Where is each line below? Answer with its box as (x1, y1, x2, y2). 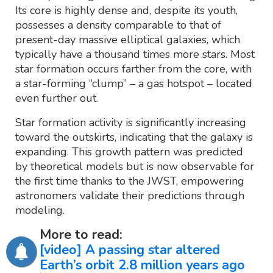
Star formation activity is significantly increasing (15, 115, 246, 130)
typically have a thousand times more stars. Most (15, 46, 255, 62)
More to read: (40, 225, 122, 244)
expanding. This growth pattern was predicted (15, 144, 243, 159)
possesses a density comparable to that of (15, 17, 221, 32)
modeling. (15, 202, 65, 218)
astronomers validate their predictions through (15, 188, 244, 203)
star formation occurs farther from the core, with (15, 61, 252, 76)
